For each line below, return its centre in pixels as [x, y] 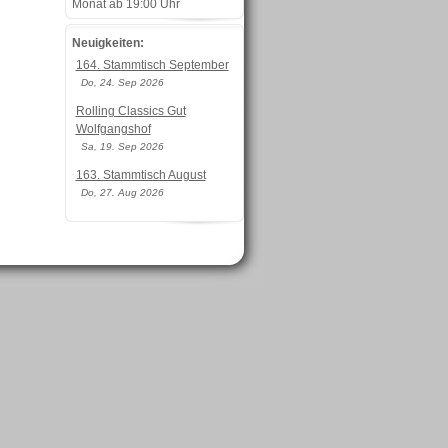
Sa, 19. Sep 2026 [122, 146]
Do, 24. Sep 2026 [122, 82]
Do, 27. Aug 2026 [122, 192]
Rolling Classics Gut [130, 111]
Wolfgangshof [113, 129]
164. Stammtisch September [152, 65]
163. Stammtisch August [140, 175]
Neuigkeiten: [107, 43]
